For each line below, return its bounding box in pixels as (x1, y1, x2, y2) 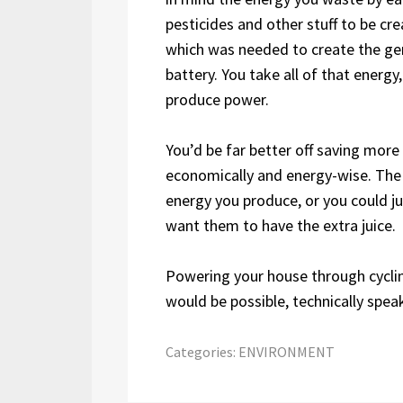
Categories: (166, 342, 238, 361)
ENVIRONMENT (238, 342, 335, 361)
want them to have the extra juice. (166, 214, 396, 236)
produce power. (166, 88, 269, 110)
